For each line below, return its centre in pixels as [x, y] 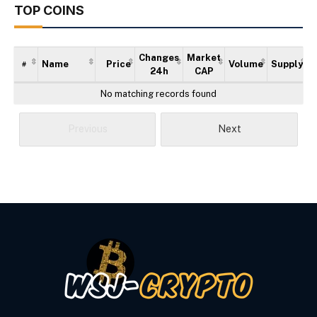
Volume [246, 64]
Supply [287, 64]
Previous [87, 128]
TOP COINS [49, 10]
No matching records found [158, 93]
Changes [159, 57]
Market [204, 57]
